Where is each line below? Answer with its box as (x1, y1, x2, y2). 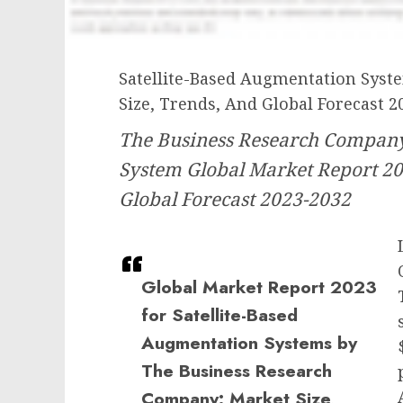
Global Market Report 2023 (141, 274, 377, 300)
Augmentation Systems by (141, 330, 357, 356)
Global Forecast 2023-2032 (119, 186, 351, 212)
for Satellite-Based (141, 302, 298, 328)
